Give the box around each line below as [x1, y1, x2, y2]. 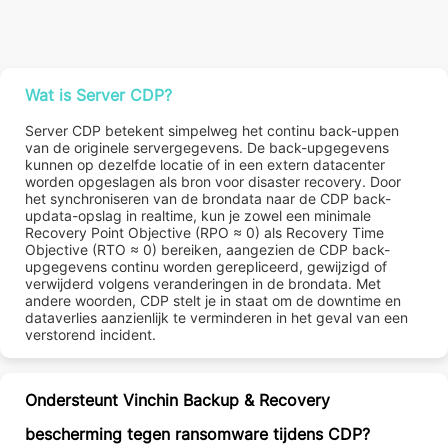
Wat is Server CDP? [25, 84, 172, 105]
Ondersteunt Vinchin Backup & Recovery [25, 389, 330, 410]
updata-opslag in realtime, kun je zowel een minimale [25, 206, 371, 224]
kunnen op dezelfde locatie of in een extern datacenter [25, 155, 385, 173]
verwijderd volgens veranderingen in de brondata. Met [25, 274, 381, 292]
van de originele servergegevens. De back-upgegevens [25, 138, 389, 156]
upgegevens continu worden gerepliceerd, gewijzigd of [25, 257, 387, 275]
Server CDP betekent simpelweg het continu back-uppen [25, 121, 399, 139]
